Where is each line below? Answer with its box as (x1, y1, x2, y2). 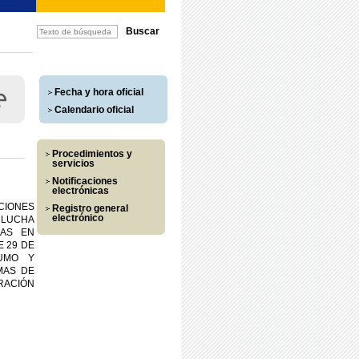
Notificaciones (51, 175, 118, 187)
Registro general (51, 203, 128, 214)
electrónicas (51, 185, 109, 196)
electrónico (51, 212, 103, 224)
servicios (51, 158, 95, 169)
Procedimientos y (51, 148, 132, 159)
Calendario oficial (54, 104, 134, 115)
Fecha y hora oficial (54, 87, 143, 98)
